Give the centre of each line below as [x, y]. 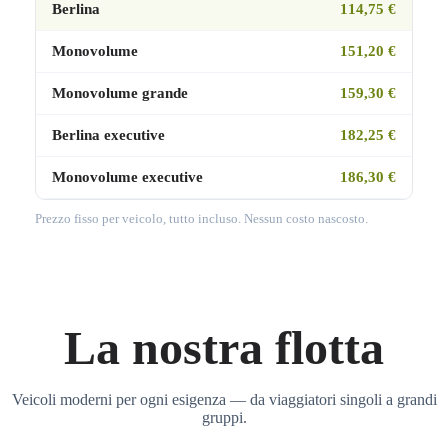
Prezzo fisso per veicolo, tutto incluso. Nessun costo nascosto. [201, 219]
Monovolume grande [119, 93]
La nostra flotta [224, 347]
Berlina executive [108, 135]
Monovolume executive [127, 177]
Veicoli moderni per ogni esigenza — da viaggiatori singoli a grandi [224, 399]
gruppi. [224, 417]
